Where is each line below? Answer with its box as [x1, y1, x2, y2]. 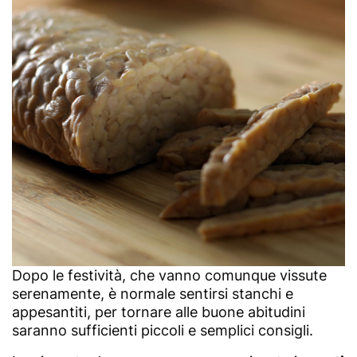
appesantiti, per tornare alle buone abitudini [12, 303, 305, 320]
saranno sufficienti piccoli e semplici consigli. [12, 321, 313, 339]
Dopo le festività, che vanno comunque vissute [12, 266, 327, 284]
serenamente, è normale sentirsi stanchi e [12, 284, 293, 302]
